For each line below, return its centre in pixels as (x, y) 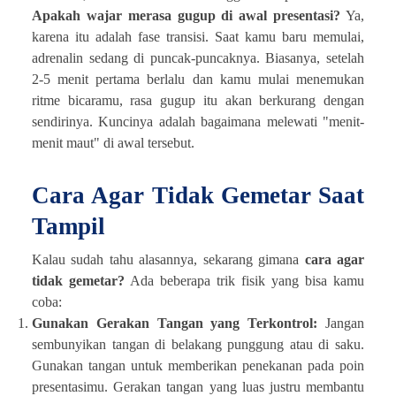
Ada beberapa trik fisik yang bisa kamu (244, 280)
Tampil (69, 226)
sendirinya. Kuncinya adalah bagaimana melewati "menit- (198, 121)
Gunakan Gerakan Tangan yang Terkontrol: (175, 323)
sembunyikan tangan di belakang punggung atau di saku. (198, 344)
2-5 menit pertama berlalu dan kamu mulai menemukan (198, 79)
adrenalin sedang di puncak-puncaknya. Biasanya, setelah (198, 57)
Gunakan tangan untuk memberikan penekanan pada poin (198, 365)
